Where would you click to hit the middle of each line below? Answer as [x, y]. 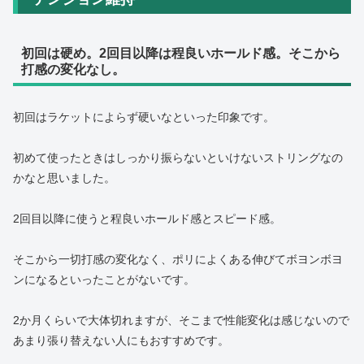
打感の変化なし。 [73, 70]
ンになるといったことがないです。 [104, 280]
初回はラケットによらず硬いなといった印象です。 [144, 117]
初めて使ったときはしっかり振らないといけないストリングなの [178, 157]
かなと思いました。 [64, 178]
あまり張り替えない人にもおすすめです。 [121, 341]
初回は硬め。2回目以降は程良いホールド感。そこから [180, 54]
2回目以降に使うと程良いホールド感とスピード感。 [147, 219]
